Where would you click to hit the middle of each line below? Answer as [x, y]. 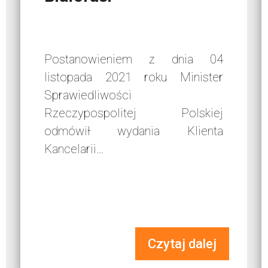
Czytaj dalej [182, 244]
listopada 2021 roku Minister [134, 77]
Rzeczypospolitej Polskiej [134, 113]
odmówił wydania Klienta [134, 131]
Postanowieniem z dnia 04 [134, 60]
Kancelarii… [74, 149]
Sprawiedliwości [88, 95]
